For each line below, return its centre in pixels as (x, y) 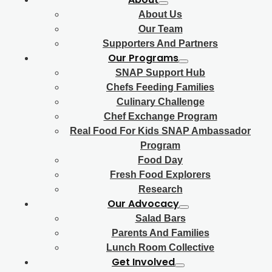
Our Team (160, 29)
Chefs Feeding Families (160, 87)
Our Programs (143, 58)
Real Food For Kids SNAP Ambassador (160, 131)
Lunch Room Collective (160, 247)
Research (160, 189)
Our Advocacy (143, 204)
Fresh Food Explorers (160, 175)
